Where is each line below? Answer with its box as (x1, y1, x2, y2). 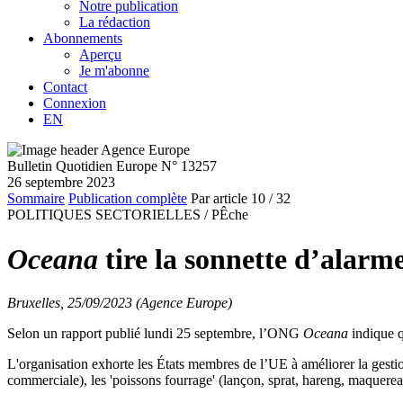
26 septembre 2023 (7, 175, 115, 191)
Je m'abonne (79, 63, 149, 79)
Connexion (43, 95, 106, 112)
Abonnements (43, 31, 122, 47)
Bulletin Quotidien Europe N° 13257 (7, 158, 217, 175)
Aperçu (79, 47, 121, 63)
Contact (43, 79, 87, 95)
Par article (191, 191, 247, 207)
